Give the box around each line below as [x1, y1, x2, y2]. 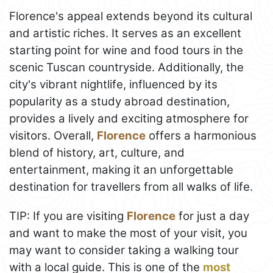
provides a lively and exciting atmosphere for [9, 112, 249, 126]
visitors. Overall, [9, 129, 97, 143]
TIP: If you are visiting [9, 209, 127, 224]
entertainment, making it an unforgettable [9, 163, 233, 177]
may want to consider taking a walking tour [9, 243, 239, 258]
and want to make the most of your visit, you [9, 226, 247, 241]
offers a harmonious [146, 129, 257, 143]
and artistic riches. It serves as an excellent [9, 26, 241, 41]
